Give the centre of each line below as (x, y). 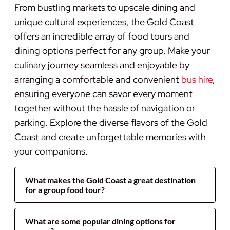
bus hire (197, 79)
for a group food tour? (65, 189)
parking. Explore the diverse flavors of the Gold (111, 122)
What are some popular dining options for (100, 221)
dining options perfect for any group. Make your (112, 50)
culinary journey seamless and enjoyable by (102, 65)
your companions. (51, 151)
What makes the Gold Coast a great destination (110, 180)
